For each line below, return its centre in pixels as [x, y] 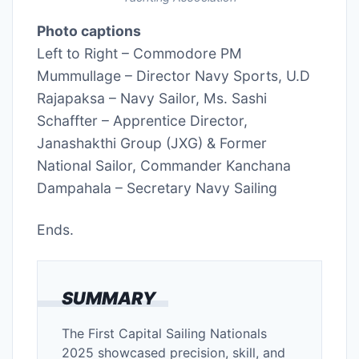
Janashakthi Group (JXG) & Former [152, 143]
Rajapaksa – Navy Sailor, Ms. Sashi [152, 98]
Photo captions [89, 30]
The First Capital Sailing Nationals [164, 333]
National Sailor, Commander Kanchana [164, 165]
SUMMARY [109, 298]
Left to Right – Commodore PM [139, 53]
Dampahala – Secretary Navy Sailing [157, 188]
